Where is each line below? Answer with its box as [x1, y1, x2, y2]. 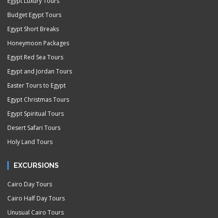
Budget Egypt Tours [7, 11, 61, 19]
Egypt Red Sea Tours [7, 53, 63, 61]
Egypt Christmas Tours [7, 95, 69, 104]
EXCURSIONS [14, 162, 59, 169]
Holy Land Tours [7, 138, 53, 146]
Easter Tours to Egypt [7, 81, 66, 90]
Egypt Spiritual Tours [7, 109, 64, 118]
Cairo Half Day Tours [7, 194, 65, 202]
